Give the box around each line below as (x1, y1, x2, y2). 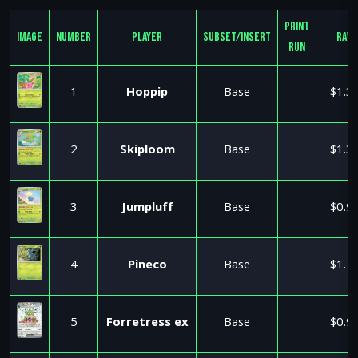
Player (132, 30, 162, 45)
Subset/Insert (203, 30, 271, 45)
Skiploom (119, 141, 175, 161)
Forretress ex (105, 313, 189, 334)
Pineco (127, 256, 167, 276)
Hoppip (126, 83, 168, 104)
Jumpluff (121, 198, 173, 219)
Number (56, 30, 91, 45)
